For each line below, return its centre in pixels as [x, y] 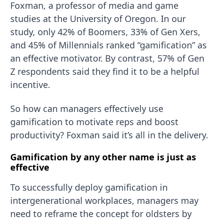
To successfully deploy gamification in [89, 187]
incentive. [31, 85]
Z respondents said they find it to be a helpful [105, 72]
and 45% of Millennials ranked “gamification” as [109, 45]
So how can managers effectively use [87, 108]
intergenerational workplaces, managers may [105, 200]
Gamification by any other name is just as [103, 157]
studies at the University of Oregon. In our [98, 19]
